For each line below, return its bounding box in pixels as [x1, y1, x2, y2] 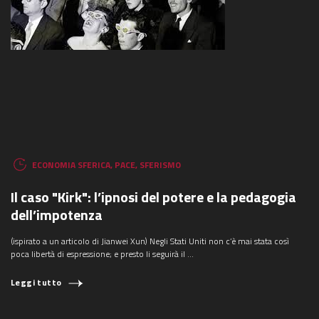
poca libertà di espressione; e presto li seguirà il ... [11, 246, 194, 261]
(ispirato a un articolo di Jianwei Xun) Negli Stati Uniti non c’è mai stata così [11, 234, 289, 248]
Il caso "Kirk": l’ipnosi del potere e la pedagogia [11, 185, 296, 208]
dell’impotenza [11, 203, 103, 226]
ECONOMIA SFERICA [32, 158, 110, 172]
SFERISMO [140, 158, 181, 172]
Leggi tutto [11, 275, 62, 289]
